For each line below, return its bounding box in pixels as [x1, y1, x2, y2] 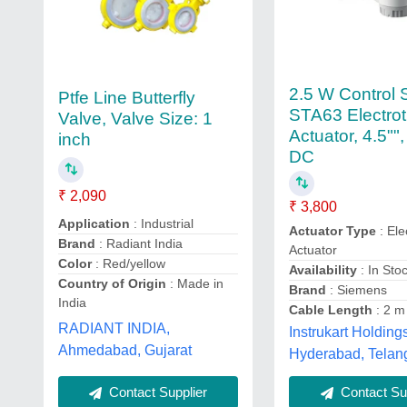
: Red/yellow [92, 256, 165, 272]
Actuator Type [289, 223, 377, 238]
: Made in [166, 276, 223, 292]
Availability [289, 263, 358, 277]
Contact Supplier [105, 383, 208, 400]
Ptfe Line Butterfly [58, 87, 195, 107]
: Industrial [130, 216, 194, 232]
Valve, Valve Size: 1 [58, 108, 213, 128]
